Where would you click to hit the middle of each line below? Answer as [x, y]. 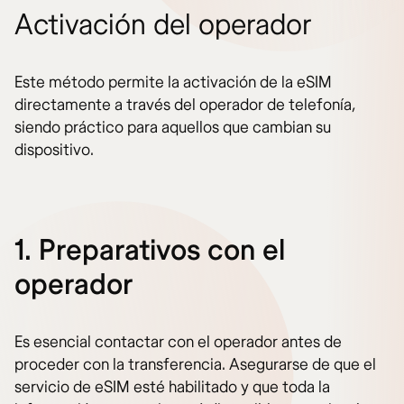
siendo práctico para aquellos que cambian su [173, 128]
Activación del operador [163, 26]
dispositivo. [54, 151]
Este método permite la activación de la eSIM [173, 83]
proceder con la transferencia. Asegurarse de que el [195, 365]
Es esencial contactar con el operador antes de [178, 343]
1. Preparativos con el [150, 251]
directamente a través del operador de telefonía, [185, 106]
